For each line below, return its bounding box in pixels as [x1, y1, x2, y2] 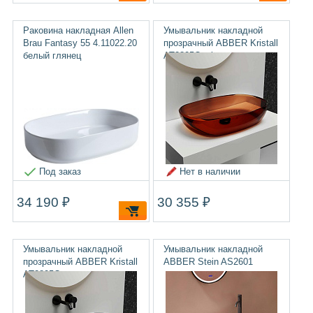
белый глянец [22, 50, 81, 61]
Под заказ [38, 166, 81, 177]
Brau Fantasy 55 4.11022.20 [22, 38, 137, 48]
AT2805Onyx [22, 269, 75, 279]
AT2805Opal [163, 50, 213, 61]
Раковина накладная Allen [22, 25, 133, 36]
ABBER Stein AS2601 [163, 256, 253, 267]
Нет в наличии [180, 166, 240, 177]
